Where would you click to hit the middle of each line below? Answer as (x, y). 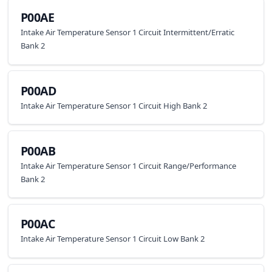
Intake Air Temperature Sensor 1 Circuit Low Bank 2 (112, 239)
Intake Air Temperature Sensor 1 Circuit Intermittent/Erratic (127, 32)
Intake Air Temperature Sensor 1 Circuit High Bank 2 (114, 105)
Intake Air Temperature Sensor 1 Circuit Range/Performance (128, 165)
